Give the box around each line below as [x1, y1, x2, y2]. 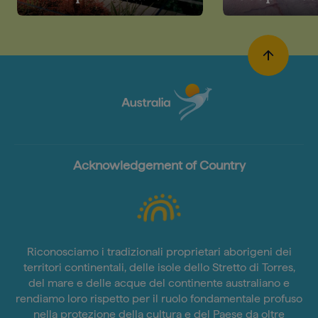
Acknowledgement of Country [72, 158, 246, 172]
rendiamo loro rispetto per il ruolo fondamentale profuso [16, 292, 302, 305]
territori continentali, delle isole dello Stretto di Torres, [23, 261, 295, 274]
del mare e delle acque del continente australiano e [28, 276, 290, 290]
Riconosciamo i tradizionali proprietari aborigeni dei [26, 245, 292, 258]
